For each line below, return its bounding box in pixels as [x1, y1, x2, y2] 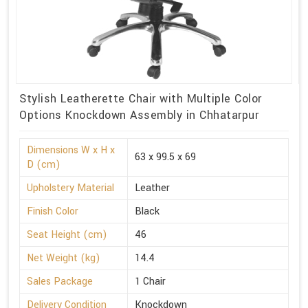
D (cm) [27, 157, 60, 173]
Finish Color [27, 204, 78, 219]
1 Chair [135, 274, 166, 289]
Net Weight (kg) [27, 251, 100, 266]
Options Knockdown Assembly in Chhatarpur [19, 107, 258, 124]
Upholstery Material [27, 181, 114, 196]
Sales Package [27, 274, 93, 289]
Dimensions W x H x [27, 143, 115, 158]
